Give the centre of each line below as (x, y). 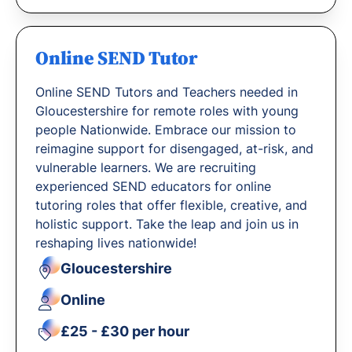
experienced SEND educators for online (153, 186)
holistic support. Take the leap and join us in (167, 224)
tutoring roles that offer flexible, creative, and (171, 205)
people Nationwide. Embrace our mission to (166, 130)
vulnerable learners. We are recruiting (146, 167)
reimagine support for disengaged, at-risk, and (174, 148)
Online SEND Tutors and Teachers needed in (167, 92)
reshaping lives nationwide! (116, 243)
